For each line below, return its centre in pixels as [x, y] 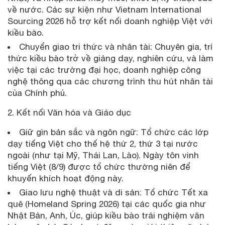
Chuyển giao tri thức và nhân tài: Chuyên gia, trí [116, 46]
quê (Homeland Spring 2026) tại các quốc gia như [107, 204]
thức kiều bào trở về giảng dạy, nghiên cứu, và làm [110, 58]
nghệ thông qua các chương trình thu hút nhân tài [110, 81]
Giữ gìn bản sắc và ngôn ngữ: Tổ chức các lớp [114, 132]
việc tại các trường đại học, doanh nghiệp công [104, 70]
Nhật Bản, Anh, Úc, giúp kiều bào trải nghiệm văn [106, 215]
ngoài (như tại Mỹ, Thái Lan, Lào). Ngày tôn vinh [103, 155]
